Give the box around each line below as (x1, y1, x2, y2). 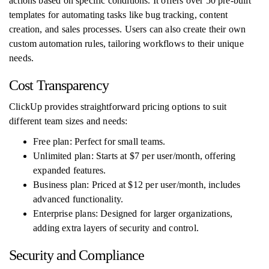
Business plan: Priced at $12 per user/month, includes (33, 180, 241, 190)
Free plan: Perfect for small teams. (33, 136, 166, 147)
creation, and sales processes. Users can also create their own (9, 24, 246, 34)
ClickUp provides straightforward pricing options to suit (9, 101, 227, 112)
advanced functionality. (33, 194, 124, 204)
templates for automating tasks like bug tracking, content (9, 10, 228, 20)
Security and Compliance (9, 247, 145, 263)
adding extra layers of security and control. (33, 223, 199, 233)
